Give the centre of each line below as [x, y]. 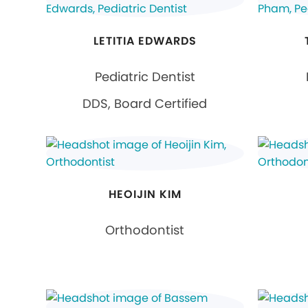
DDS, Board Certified [145, 103]
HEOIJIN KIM [145, 194]
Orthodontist [145, 230]
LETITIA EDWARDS [145, 41]
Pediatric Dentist [145, 76]
